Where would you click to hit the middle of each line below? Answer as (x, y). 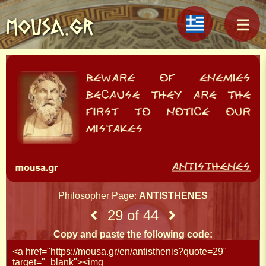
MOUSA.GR (50, 27)
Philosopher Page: (99, 195)
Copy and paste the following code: (133, 234)
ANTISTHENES (173, 195)
